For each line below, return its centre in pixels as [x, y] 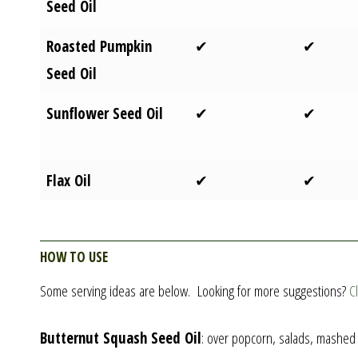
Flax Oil [69, 180]
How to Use [74, 254]
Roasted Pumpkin [99, 46]
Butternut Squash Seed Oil [120, 338]
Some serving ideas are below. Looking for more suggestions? [194, 291]
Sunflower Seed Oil [105, 113]
